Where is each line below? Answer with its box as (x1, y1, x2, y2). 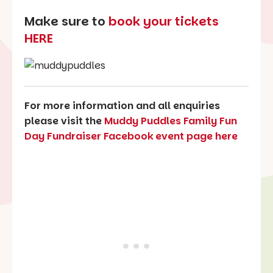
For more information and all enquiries (24, 99, 220, 113)
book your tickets (108, 12, 219, 30)
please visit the (24, 114, 104, 129)
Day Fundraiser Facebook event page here (24, 129, 238, 144)
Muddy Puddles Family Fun (104, 114, 237, 129)
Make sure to (24, 12, 108, 30)
